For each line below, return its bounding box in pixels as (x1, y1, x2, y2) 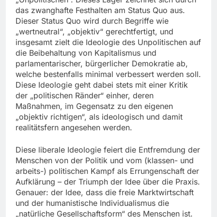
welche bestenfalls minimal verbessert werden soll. (15, 69, 201, 79)
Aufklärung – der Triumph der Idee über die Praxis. (15, 176, 200, 186)
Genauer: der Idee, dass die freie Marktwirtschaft (15, 187, 194, 197)
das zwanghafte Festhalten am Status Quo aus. (15, 5, 185, 15)
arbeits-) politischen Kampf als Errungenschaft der (15, 166, 199, 176)
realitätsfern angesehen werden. (15, 122, 132, 132)
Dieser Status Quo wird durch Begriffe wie (15, 15, 169, 26)
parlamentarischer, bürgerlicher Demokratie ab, (15, 58, 188, 68)
